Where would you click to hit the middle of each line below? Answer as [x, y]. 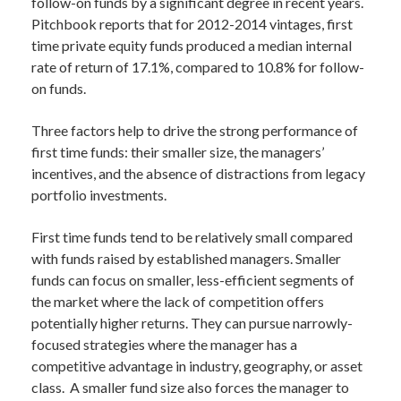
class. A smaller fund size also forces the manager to [190, 387]
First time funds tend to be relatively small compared [192, 237]
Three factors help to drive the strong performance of [195, 130]
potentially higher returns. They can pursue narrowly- [192, 323]
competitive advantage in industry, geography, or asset [197, 366]
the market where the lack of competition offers [178, 301]
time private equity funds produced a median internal [192, 45]
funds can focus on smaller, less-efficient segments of [193, 280]
